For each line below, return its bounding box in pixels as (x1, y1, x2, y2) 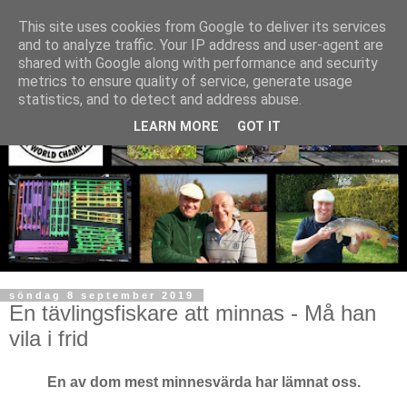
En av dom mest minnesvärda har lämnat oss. (46, 373, 361, 390)
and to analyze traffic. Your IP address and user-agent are (18, 36, 383, 54)
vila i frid (9, 325, 88, 351)
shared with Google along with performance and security (18, 55, 378, 72)
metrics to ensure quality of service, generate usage (18, 73, 352, 90)
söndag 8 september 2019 (9, 289, 194, 301)
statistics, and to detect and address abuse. (18, 91, 302, 108)
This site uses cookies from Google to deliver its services (18, 18, 386, 35)
